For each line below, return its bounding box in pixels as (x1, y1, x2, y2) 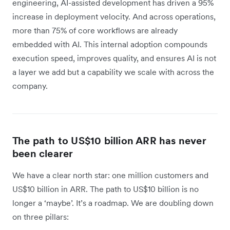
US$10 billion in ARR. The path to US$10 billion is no (12, 184, 199, 195)
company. (12, 81, 48, 91)
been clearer (12, 147, 73, 161)
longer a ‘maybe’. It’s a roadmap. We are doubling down (12, 198, 214, 208)
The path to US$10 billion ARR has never (12, 134, 206, 148)
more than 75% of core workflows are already (12, 25, 178, 36)
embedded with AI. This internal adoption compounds (12, 39, 207, 50)
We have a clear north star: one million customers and (12, 170, 208, 181)
